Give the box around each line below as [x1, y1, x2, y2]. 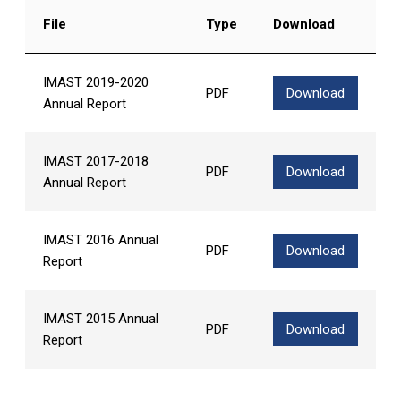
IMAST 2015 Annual [43, 310, 158, 327]
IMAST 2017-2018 [43, 152, 149, 169]
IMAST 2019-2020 [43, 73, 149, 90]
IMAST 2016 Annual [43, 231, 158, 248]
